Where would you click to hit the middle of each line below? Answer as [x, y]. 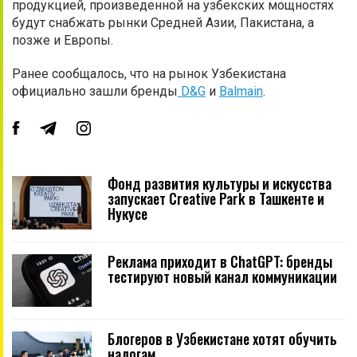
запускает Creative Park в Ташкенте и [216, 199]
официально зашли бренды [95, 92]
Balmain [241, 92]
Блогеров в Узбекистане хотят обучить [222, 339]
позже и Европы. [63, 41]
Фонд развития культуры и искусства [220, 184]
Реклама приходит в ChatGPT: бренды [220, 261]
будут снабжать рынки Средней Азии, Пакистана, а [163, 23]
